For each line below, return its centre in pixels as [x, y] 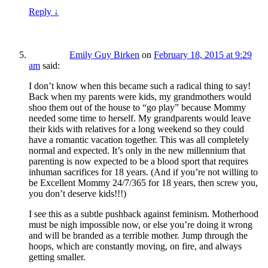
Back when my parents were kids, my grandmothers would [140, 97]
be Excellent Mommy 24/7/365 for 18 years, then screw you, [143, 183]
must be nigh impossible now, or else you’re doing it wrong [141, 225]
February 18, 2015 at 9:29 [203, 55]
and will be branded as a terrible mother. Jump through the [138, 236]
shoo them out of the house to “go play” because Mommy [137, 108]
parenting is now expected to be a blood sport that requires [138, 162]
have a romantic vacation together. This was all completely [139, 140]
